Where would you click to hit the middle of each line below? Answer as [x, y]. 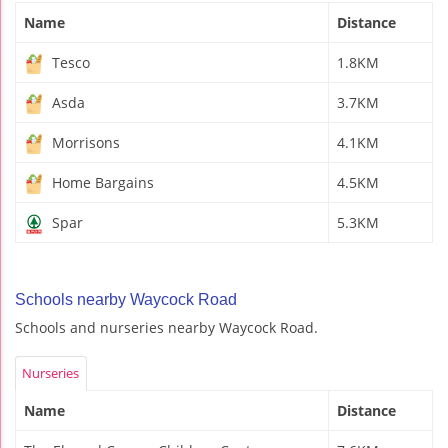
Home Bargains [101, 182]
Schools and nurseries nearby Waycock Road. [166, 327]
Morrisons [84, 142]
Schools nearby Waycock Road [126, 299]
